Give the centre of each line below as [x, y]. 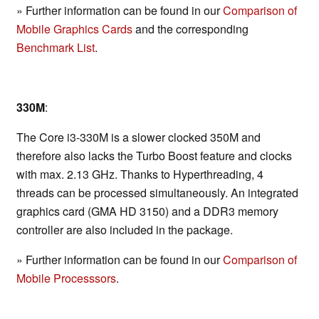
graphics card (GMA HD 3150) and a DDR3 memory [147, 211]
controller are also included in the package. [125, 230]
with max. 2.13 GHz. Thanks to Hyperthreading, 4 [140, 174]
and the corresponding [190, 29]
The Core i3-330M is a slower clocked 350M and [138, 137]
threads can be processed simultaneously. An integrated [157, 193]
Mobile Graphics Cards [74, 29]
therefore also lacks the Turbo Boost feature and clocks [154, 156]
